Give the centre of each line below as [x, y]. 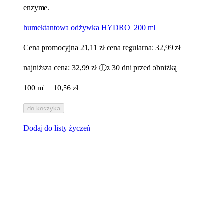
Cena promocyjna [51, 48]
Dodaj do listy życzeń [57, 128]
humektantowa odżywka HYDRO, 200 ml [89, 28]
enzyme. [36, 8]
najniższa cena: [48, 68]
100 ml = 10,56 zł [51, 88]
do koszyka [44, 109]
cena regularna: [131, 48]
